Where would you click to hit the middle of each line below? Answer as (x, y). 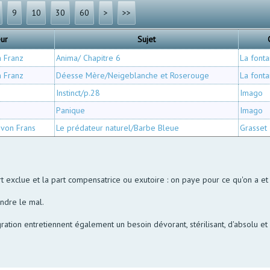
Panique (71, 110)
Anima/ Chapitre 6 (89, 58)
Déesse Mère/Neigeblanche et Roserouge (133, 75)
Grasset (254, 127)
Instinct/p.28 (78, 93)
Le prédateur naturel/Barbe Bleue (118, 127)
